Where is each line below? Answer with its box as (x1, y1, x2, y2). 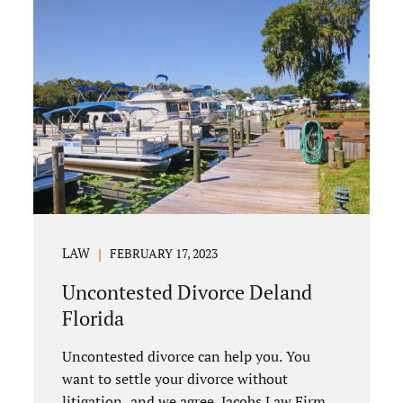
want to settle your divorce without (62, 368, 289, 389)
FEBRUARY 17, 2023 (109, 245, 218, 262)
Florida (62, 305, 125, 331)
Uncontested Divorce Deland (62, 279, 313, 305)
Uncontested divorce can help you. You (62, 345, 311, 366)
